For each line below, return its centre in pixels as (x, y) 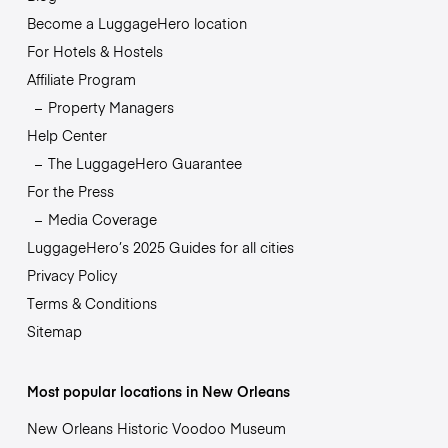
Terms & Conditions (91, 303)
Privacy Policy (71, 275)
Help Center (66, 135)
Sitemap (54, 331)
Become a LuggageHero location (136, 23)
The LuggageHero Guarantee (144, 163)
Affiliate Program (81, 79)
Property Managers (110, 107)
